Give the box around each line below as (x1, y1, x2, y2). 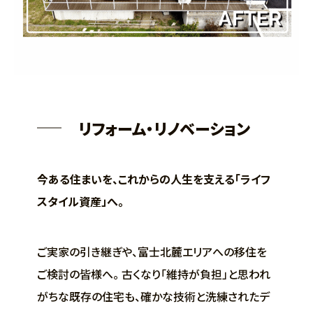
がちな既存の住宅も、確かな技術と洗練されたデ (36, 287, 270, 305)
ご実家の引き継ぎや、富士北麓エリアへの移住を (36, 242, 267, 260)
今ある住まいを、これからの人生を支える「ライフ (36, 170, 270, 187)
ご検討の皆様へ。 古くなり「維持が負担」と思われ (36, 265, 270, 282)
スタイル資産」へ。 (36, 192, 124, 210)
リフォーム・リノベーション (78, 116, 251, 139)
